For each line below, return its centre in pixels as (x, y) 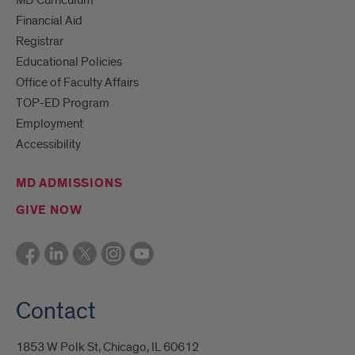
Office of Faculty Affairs (77, 82)
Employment (50, 123)
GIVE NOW (49, 210)
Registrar (40, 41)
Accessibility (48, 144)
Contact (56, 311)
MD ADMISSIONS (69, 183)
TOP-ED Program (63, 103)
